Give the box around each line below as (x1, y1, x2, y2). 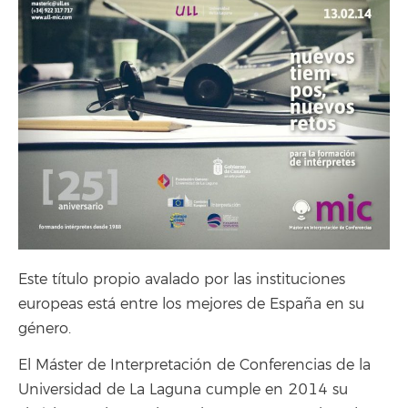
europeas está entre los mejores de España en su (18, 294, 364, 313)
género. (18, 319, 71, 338)
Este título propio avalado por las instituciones (18, 270, 345, 289)
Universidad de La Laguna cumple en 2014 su (18, 381, 348, 400)
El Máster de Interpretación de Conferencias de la (18, 356, 371, 375)
